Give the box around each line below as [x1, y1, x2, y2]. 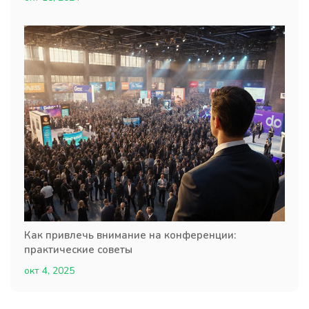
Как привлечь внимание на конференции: [24, 228, 236, 242]
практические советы [24, 242, 132, 257]
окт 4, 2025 [24, 263, 74, 277]
